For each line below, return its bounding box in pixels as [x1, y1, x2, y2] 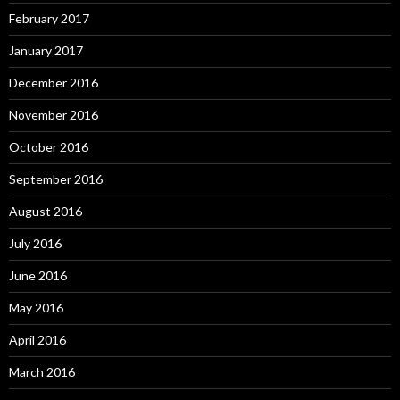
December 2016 [9, 75, 98, 91]
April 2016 [9, 332, 66, 348]
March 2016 [9, 364, 75, 380]
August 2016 [9, 204, 82, 220]
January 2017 [9, 43, 83, 59]
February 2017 [9, 11, 89, 27]
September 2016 [9, 171, 103, 187]
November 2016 [9, 107, 98, 123]
